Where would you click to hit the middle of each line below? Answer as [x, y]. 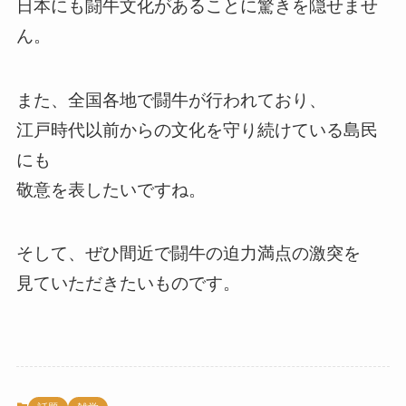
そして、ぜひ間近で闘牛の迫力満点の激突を [188, 254]
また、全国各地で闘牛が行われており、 [171, 100]
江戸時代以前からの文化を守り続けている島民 [197, 130]
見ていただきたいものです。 [128, 284]
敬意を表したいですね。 [111, 189]
